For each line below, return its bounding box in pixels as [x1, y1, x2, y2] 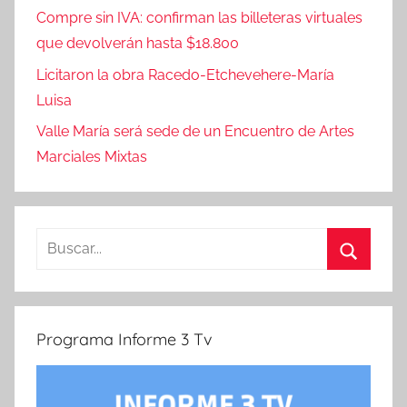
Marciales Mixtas [36, 148, 147, 166]
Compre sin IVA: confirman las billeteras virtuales [36, 9, 362, 27]
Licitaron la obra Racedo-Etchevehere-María [36, 65, 334, 84]
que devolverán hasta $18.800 [36, 35, 239, 53]
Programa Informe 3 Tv [36, 329, 213, 351]
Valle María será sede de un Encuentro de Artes [36, 123, 354, 141]
